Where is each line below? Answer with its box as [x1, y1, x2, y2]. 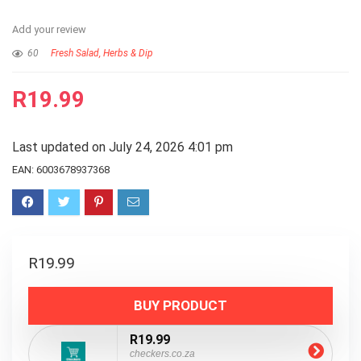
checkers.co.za [130, 348, 195, 359]
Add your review [12, 23, 86, 35]
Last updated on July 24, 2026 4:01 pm [12, 139, 233, 155]
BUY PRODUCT [134, 297, 227, 313]
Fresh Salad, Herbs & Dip [51, 48, 153, 59]
